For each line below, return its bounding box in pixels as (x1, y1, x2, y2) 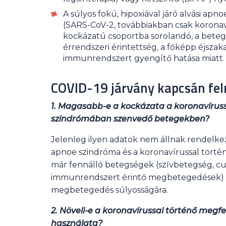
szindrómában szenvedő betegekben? (50, 114, 209, 124)
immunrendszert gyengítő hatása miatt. (63, 53, 224, 63)
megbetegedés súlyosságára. (50, 185, 168, 195)
